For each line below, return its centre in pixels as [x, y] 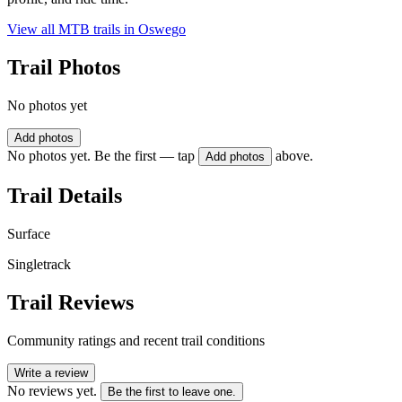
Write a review [51, 372]
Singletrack [39, 264]
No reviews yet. [52, 390]
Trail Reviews [70, 302]
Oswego [162, 30]
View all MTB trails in [73, 30]
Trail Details [65, 195]
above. [294, 156]
